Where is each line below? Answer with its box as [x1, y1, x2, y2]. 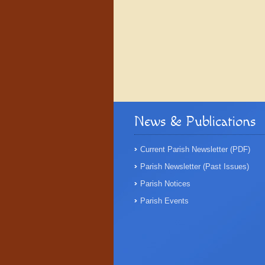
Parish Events [140, 196, 189, 205]
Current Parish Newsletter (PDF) [140, 145, 250, 154]
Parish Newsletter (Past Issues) [140, 162, 249, 171]
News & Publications [134, 114, 256, 130]
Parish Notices [140, 179, 190, 188]
